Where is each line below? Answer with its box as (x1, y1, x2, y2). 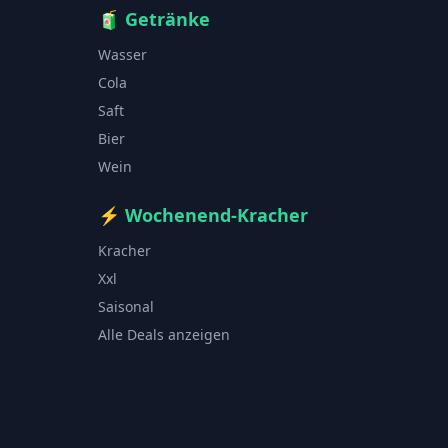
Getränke (125, 6, 210, 31)
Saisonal (98, 296, 154, 316)
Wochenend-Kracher (125, 202, 308, 227)
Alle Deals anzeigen (98, 324, 230, 344)
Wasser (98, 44, 147, 64)
